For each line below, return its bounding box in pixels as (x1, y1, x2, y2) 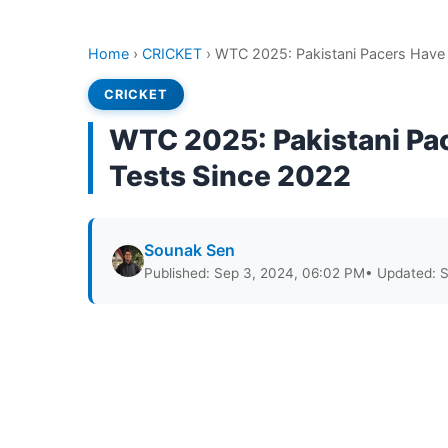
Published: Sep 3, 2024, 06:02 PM (144, 265, 365, 281)
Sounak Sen (144, 240, 235, 260)
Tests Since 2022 (109, 159, 351, 193)
